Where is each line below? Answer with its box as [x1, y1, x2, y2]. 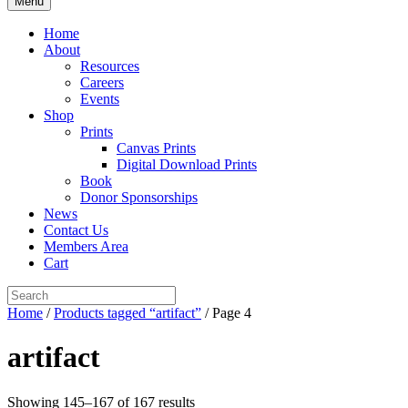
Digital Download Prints [117, 157, 257, 172]
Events [80, 91, 119, 107]
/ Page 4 [201, 305, 251, 321]
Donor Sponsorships [80, 189, 198, 205]
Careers [80, 75, 124, 90]
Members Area [44, 239, 128, 254]
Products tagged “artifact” [54, 305, 201, 321]
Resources [80, 58, 139, 74]
